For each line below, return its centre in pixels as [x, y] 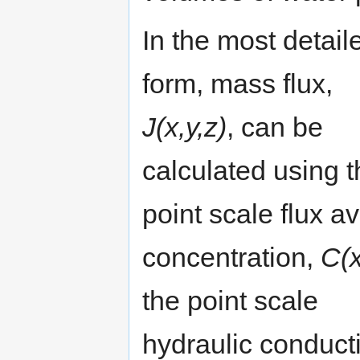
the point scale [230, 300]
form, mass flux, [237, 83]
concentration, [231, 257]
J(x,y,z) [184, 127]
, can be [275, 127]
